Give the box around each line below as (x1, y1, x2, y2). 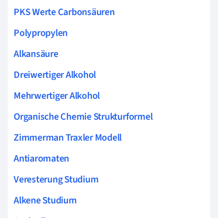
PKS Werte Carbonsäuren (14, 5, 115, 19)
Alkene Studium (14, 193, 77, 207)
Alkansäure (14, 47, 58, 61)
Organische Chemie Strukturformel (14, 109, 153, 124)
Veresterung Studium (14, 172, 99, 186)
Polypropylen (14, 26, 68, 40)
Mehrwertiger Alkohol (14, 89, 100, 103)
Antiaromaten (14, 151, 70, 165)
